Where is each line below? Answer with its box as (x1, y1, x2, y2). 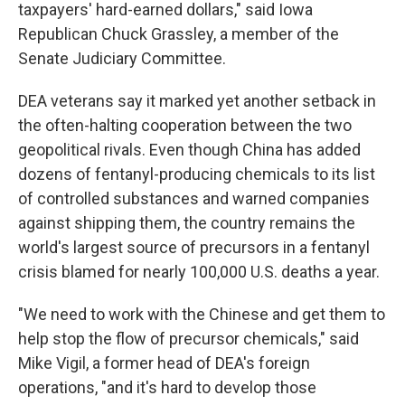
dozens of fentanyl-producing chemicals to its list (18, 164, 375, 184)
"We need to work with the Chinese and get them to (18, 304, 385, 324)
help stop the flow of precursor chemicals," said (18, 328, 359, 348)
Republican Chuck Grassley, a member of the (18, 24, 339, 43)
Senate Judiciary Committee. (18, 48, 226, 68)
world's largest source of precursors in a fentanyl (18, 237, 370, 257)
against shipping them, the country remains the (18, 212, 355, 232)
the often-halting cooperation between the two (18, 115, 352, 135)
